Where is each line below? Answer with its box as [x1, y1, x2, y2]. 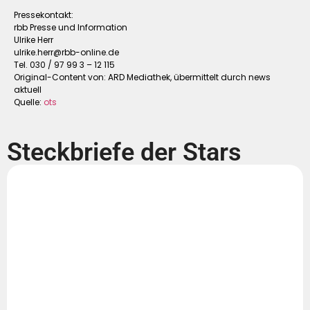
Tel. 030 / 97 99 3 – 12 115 [14, 59, 115, 71]
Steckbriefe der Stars [7, 137, 241, 167]
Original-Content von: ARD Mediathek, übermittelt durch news [14, 71, 271, 84]
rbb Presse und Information [14, 21, 127, 34]
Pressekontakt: [14, 9, 73, 21]
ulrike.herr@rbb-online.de [14, 46, 119, 59]
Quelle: [14, 96, 44, 109]
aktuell [14, 84, 42, 96]
